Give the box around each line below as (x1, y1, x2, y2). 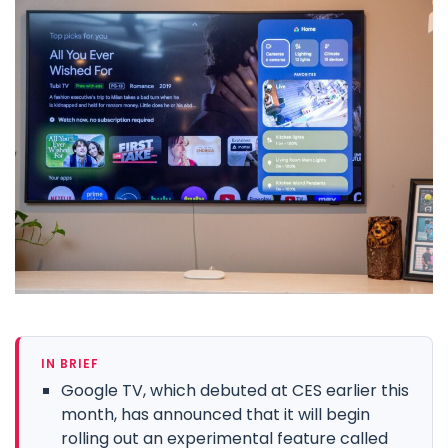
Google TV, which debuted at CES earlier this (61, 378, 409, 402)
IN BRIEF (41, 354, 99, 372)
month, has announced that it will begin (61, 402, 370, 426)
